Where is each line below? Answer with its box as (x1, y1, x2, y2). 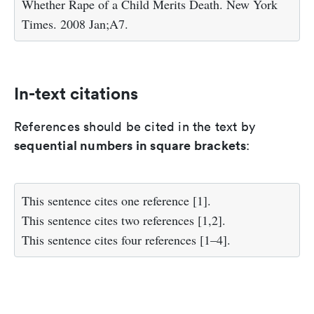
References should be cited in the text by (14, 118, 256, 135)
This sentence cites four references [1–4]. (22, 231, 231, 248)
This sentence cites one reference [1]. (22, 192, 211, 209)
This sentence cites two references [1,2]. (22, 212, 226, 228)
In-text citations (14, 83, 138, 104)
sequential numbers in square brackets (14, 137, 247, 153)
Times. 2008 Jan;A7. (22, 15, 128, 32)
